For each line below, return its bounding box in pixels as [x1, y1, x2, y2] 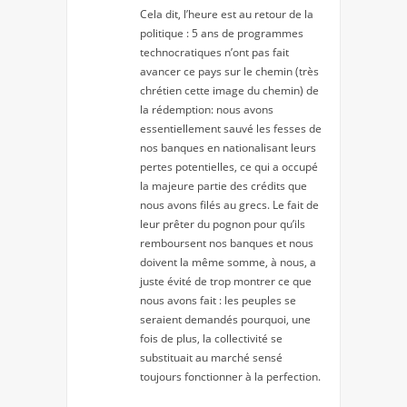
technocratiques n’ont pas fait [140, 44, 289, 60]
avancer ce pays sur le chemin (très [140, 63, 319, 79]
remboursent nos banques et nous [140, 234, 313, 251]
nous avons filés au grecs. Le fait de [140, 196, 319, 213]
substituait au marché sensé [140, 349, 283, 365]
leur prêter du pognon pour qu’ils [140, 215, 305, 232]
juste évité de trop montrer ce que [140, 273, 312, 289]
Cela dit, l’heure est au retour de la [140, 5, 313, 22]
